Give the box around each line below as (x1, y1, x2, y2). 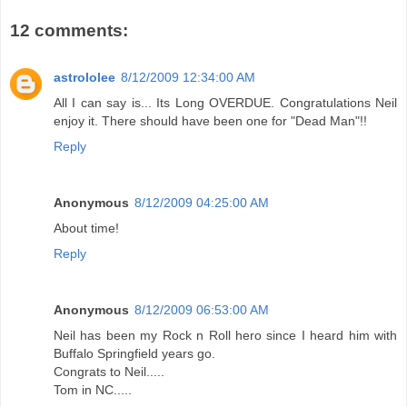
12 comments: (10, 20, 128, 40)
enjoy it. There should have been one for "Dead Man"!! (54, 114, 367, 129)
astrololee (54, 70, 115, 85)
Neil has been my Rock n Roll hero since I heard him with (54, 328, 397, 343)
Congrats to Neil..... (54, 364, 164, 380)
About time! (54, 221, 119, 236)
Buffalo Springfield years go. (54, 346, 215, 362)
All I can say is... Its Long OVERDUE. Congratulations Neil (54, 95, 397, 111)
